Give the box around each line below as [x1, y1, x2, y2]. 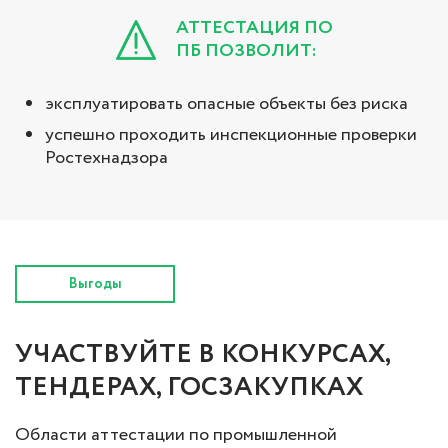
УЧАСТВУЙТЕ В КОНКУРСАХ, [15, 334, 390, 374]
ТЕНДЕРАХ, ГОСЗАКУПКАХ [15, 367, 363, 407]
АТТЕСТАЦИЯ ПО [175, 14, 333, 41]
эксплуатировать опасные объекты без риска [45, 90, 408, 117]
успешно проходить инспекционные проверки [45, 121, 417, 148]
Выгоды [68, 273, 122, 294]
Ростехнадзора [45, 144, 168, 171]
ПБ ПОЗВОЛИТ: [175, 37, 317, 64]
